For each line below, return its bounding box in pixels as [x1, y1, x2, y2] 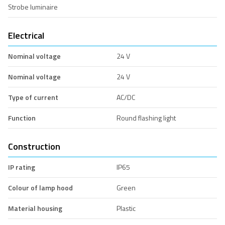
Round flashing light [116, 112, 176, 123]
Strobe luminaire [8, 1, 58, 12]
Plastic [116, 202, 136, 213]
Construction [8, 139, 60, 153]
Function [8, 112, 36, 123]
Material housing [8, 202, 62, 213]
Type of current [8, 91, 58, 102]
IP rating [8, 161, 35, 172]
